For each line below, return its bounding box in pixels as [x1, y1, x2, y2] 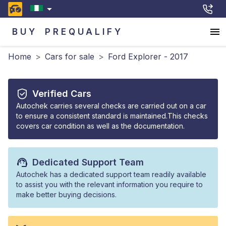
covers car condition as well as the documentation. [16, 122, 185, 130]
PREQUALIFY [45, 26, 123, 37]
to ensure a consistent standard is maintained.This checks [16, 111, 208, 120]
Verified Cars [32, 88, 91, 99]
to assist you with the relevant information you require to [16, 180, 203, 189]
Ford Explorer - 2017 [108, 51, 188, 62]
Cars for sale [45, 51, 94, 62]
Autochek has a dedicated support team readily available [16, 170, 206, 179]
